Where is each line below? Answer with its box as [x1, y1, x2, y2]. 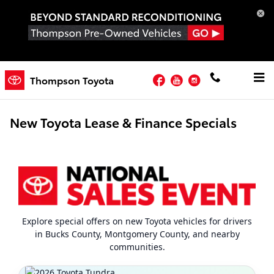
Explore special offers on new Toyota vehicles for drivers [22, 215, 252, 228]
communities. [109, 241, 165, 253]
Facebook [168, 71, 212, 86]
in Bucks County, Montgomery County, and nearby [34, 228, 240, 240]
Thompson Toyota [30, 73, 114, 87]
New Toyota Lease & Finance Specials [10, 113, 237, 131]
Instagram [201, 71, 248, 86]
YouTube [185, 71, 226, 86]
